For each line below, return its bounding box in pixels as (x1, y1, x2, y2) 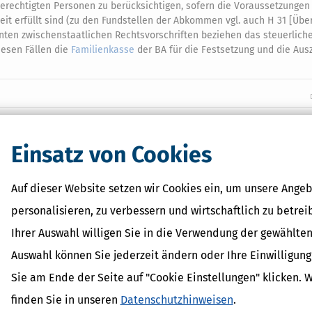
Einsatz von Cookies (10, 141, 212, 168)
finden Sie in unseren (10, 292, 120, 306)
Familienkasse (71, 44, 134, 56)
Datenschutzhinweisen (120, 292, 233, 306)
